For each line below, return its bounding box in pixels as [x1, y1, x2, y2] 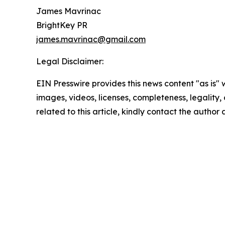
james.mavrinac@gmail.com [36, 34, 146, 45]
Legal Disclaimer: [36, 56, 103, 67]
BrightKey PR [36, 20, 87, 31]
